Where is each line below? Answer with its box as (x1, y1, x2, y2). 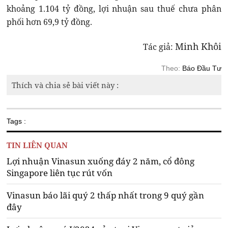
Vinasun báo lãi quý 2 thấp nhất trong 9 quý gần (7, 189, 205, 202)
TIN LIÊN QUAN (7, 140, 68, 151)
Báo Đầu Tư (182, 64, 221, 73)
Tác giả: (142, 41, 175, 53)
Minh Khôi (175, 40, 221, 53)
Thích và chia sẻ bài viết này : (12, 80, 119, 91)
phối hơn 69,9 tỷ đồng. (7, 16, 93, 28)
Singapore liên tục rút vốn (7, 167, 113, 179)
